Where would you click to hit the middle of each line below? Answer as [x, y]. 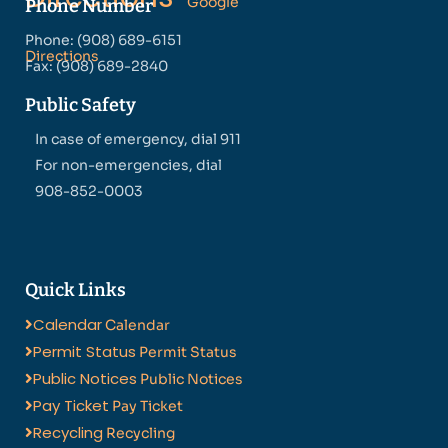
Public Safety [80, 105]
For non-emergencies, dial [128, 165]
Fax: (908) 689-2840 [96, 66]
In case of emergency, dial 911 [138, 139]
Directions [62, 56]
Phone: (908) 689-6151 [103, 40]
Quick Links [75, 290]
